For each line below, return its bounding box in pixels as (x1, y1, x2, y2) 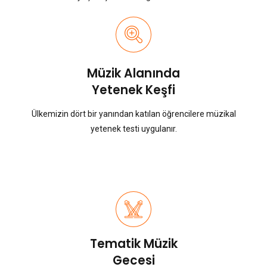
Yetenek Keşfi (92, 82, 175, 99)
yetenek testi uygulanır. (90, 124, 177, 134)
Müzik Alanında (87, 65, 180, 82)
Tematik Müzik (89, 235, 178, 253)
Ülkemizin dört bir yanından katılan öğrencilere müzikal (31, 109, 236, 119)
